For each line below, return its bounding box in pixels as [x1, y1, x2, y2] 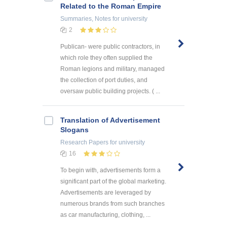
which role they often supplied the [60, 54, 153, 61]
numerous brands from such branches [60, 200, 165, 207]
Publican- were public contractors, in [60, 43, 160, 50]
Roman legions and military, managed [60, 65, 165, 72]
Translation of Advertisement [60, 116, 160, 124]
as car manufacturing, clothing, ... [60, 211, 150, 218]
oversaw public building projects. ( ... [60, 87, 160, 95]
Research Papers [60, 138, 108, 146]
